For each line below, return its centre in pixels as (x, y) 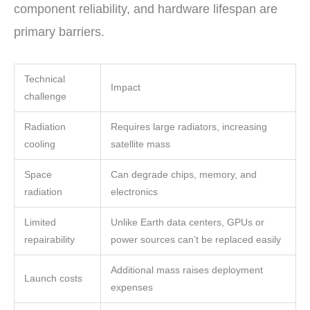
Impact (125, 87)
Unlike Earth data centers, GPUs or (187, 222)
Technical (44, 79)
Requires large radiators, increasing (189, 127)
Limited (40, 222)
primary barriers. (59, 32)
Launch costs (53, 278)
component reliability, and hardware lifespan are (146, 9)
